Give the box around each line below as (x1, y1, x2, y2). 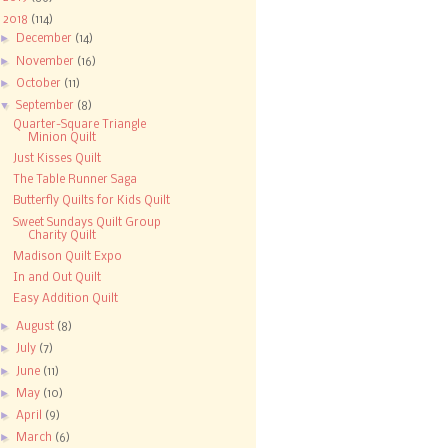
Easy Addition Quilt (13, 293, 119, 306)
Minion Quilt (28, 131, 97, 144)
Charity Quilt (28, 229, 97, 242)
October (16, 77, 65, 90)
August (16, 321, 58, 334)
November (16, 55, 78, 68)
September (16, 100, 78, 113)
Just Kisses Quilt (13, 152, 102, 165)
